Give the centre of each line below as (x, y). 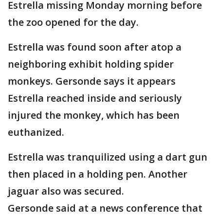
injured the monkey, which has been (94, 115)
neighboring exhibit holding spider (91, 64)
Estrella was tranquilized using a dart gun (108, 157)
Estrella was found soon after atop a (95, 47)
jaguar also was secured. (66, 191)
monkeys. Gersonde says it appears (92, 81)
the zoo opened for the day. (73, 22)
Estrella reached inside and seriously (95, 98)
